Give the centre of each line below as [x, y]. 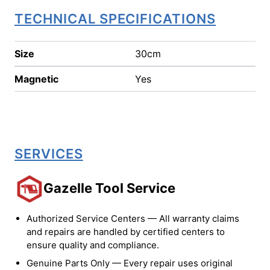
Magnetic [36, 79]
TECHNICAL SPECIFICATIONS [115, 19]
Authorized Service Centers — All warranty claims [133, 219]
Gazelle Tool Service [109, 188]
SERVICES [49, 154]
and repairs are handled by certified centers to [126, 232]
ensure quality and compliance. [93, 245]
